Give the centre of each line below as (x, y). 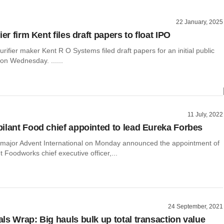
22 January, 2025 (199, 22)
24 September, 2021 (195, 207)
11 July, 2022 (205, 114)
